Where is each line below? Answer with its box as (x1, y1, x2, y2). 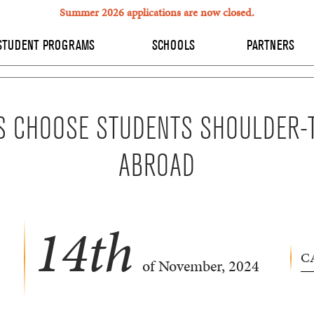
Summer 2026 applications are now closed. (60, 4, 254, 20)
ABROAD (118, 149, 196, 185)
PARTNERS (247, 37, 294, 54)
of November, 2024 (138, 255, 259, 278)
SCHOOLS (152, 37, 198, 54)
